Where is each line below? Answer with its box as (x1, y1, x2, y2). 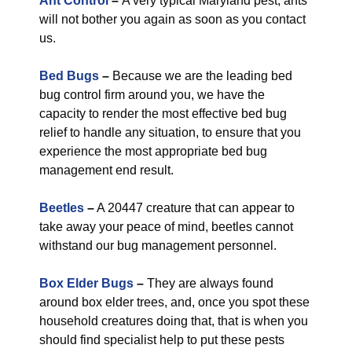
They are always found (144, 277, 273, 290)
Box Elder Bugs (39, 277, 134, 290)
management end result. (39, 163, 174, 177)
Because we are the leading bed (109, 69, 292, 82)
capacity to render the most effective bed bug (39, 107, 287, 120)
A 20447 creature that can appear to (94, 201, 295, 214)
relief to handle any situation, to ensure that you (39, 126, 301, 139)
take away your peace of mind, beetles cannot (39, 220, 293, 233)
